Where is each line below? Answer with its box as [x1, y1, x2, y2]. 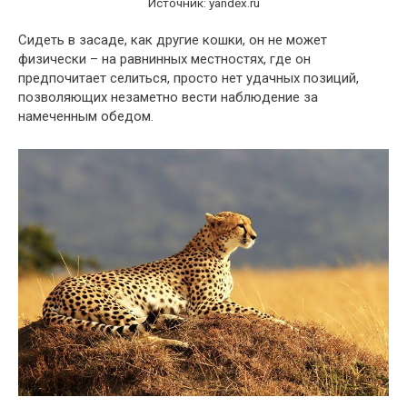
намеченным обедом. [18, 108, 154, 125]
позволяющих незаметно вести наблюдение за [18, 89, 318, 106]
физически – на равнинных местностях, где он [18, 51, 311, 68]
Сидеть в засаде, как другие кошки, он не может [18, 32, 327, 49]
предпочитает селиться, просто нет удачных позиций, [18, 70, 359, 87]
